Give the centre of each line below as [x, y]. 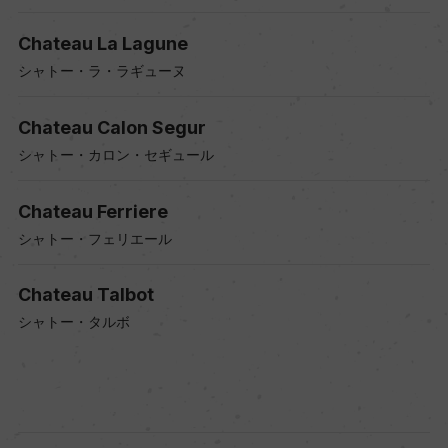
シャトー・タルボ [73, 322]
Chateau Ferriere [92, 211]
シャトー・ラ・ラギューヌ [101, 70]
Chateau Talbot [85, 295]
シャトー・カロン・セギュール [115, 154]
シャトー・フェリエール [94, 238]
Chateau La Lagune [102, 43]
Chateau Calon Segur [111, 127]
